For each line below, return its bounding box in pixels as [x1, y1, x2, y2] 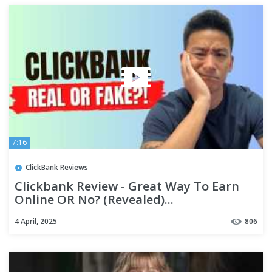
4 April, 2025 [15, 216, 57, 226]
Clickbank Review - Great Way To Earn [15, 177, 239, 194]
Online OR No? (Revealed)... [15, 191, 174, 208]
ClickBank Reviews [25, 161, 88, 172]
